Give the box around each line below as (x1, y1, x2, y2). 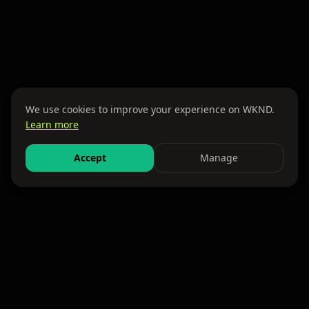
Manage (199, 151, 238, 164)
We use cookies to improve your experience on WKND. (26, 103, 275, 116)
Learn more (26, 118, 79, 131)
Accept (73, 151, 106, 164)
